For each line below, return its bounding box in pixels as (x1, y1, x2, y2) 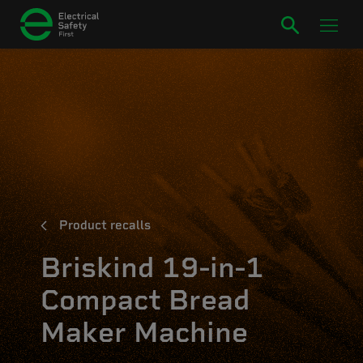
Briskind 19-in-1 (41, 250, 264, 284)
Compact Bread (41, 283, 250, 317)
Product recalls (59, 218, 151, 233)
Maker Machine (41, 315, 248, 349)
